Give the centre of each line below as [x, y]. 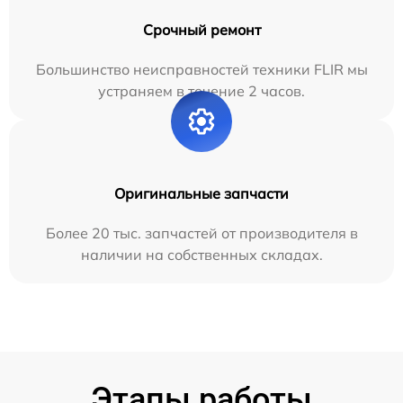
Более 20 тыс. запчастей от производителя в [201, 233]
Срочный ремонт [201, 30]
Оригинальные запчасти [201, 194]
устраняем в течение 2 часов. [201, 91]
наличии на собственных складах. [201, 255]
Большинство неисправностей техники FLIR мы [201, 70]
